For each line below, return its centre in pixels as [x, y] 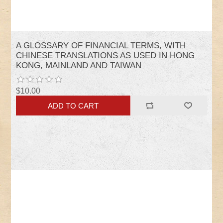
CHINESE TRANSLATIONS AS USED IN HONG [106, 56]
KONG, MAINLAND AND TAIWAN [79, 66]
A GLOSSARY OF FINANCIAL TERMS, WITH [101, 46]
